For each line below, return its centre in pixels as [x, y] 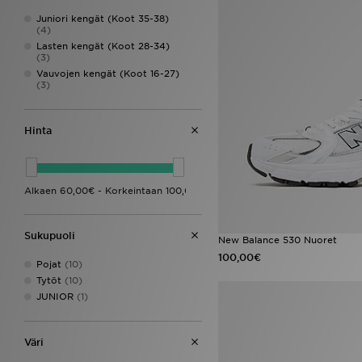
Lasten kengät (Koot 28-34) [103, 46]
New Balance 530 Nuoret [278, 240]
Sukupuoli [50, 235]
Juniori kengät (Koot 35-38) [103, 19]
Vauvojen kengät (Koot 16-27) [108, 74]
